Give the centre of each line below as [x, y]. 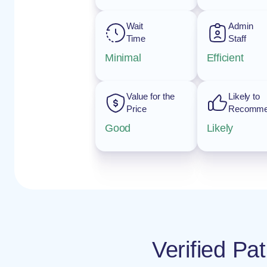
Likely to [244, 96]
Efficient [225, 58]
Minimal [123, 58]
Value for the [150, 96]
